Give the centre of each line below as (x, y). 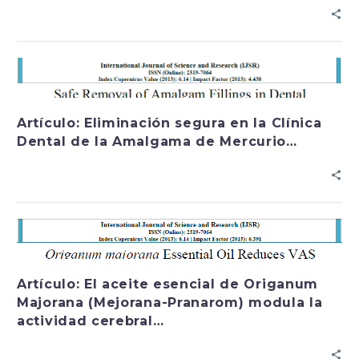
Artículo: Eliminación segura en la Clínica (169, 123)
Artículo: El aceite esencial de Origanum (168, 284)
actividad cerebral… (91, 321)
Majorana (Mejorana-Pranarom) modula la (170, 303)
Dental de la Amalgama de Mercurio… (157, 142)
